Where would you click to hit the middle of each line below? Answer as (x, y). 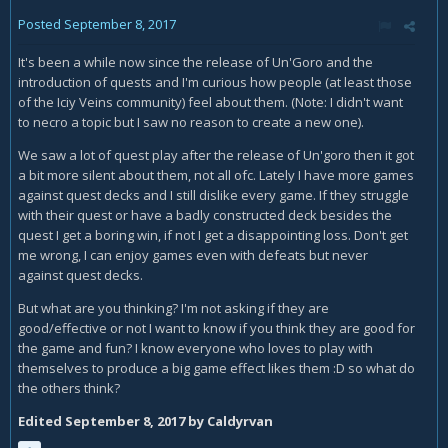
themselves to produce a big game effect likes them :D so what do (216, 368)
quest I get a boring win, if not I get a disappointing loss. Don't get (213, 235)
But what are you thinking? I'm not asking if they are (173, 308)
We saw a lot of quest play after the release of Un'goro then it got (216, 155)
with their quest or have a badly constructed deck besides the (205, 215)
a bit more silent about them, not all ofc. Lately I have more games (216, 175)
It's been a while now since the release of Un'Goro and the (195, 62)
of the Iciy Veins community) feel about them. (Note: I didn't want (210, 102)
